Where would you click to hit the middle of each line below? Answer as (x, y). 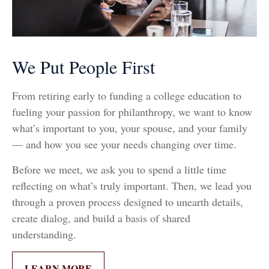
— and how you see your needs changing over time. (124, 144)
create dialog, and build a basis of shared (101, 218)
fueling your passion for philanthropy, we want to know (132, 111)
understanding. (44, 234)
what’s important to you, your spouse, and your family (130, 128)
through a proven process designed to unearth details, (128, 201)
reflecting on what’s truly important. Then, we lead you (132, 185)
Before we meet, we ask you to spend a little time (119, 169)
